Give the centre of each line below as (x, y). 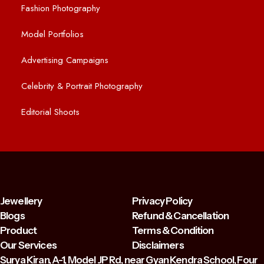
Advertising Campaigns (65, 60)
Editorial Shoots (50, 112)
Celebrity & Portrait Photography (82, 86)
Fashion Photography (61, 8)
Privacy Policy (162, 201)
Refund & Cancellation (181, 216)
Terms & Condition (173, 230)
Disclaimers (158, 245)
